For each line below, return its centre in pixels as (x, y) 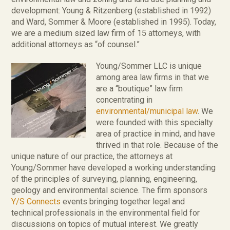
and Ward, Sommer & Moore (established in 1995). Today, (114, 22)
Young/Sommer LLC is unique (149, 66)
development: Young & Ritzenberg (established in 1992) (111, 11)
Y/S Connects (36, 202)
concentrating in (124, 100)
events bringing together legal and (123, 202)
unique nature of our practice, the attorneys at (92, 156)
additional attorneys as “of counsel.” (76, 44)
